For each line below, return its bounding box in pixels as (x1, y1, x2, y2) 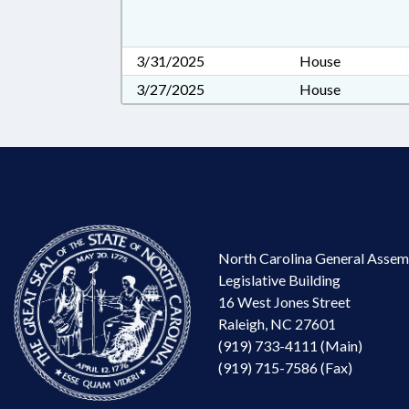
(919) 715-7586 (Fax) (218, 358, 352, 376)
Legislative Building (218, 270, 341, 288)
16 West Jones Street (218, 292, 351, 310)
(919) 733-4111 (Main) (218, 336, 362, 354)
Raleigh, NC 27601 (218, 314, 336, 332)
